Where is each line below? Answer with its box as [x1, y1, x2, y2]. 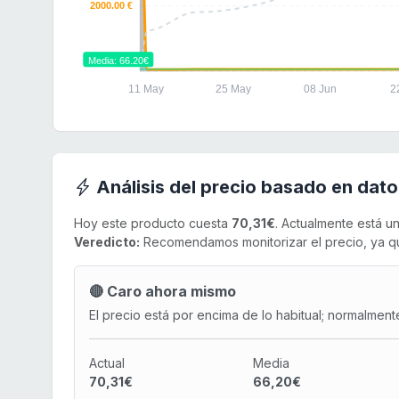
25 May [215, 83, 251, 96]
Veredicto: [74, 234, 140, 250]
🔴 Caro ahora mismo [89, 282, 236, 301]
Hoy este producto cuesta [74, 216, 232, 232]
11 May [128, 83, 165, 96]
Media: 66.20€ [87, 55, 149, 67]
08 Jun [303, 83, 337, 96]
